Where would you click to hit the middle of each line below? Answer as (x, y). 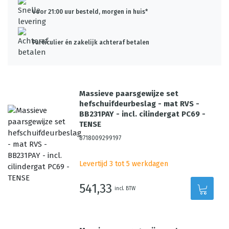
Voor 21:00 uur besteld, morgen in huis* (90, 12)
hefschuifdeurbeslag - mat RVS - (140, 104)
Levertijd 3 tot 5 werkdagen (124, 164)
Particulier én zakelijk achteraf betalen (91, 42)
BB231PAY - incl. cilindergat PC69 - (143, 114)
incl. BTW (125, 188)
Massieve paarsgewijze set (129, 94)
